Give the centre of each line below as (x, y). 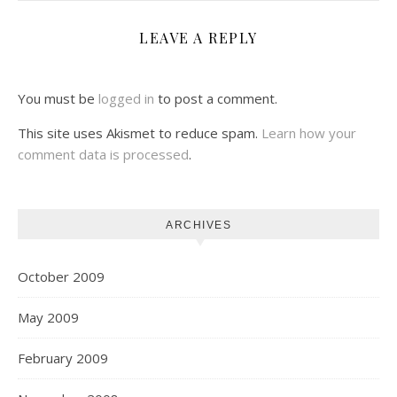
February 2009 (63, 358)
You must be (58, 98)
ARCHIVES (198, 225)
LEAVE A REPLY (198, 38)
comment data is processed (103, 154)
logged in (126, 98)
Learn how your (309, 133)
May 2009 (48, 317)
